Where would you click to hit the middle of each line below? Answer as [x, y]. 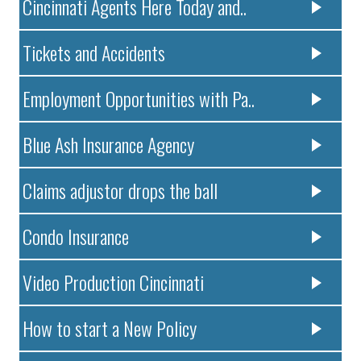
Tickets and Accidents [94, 53]
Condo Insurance [76, 237]
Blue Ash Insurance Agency [109, 145]
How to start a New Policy [110, 328]
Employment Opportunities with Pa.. [139, 99]
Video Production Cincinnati [114, 282]
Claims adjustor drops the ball [120, 191]
